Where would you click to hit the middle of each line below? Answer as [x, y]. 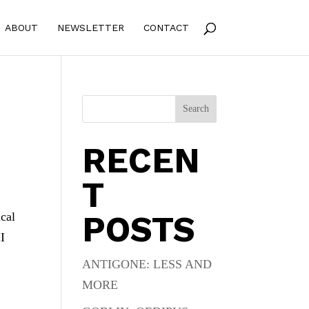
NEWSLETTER [90, 28]
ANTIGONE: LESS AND [147, 264]
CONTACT [166, 28]
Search [196, 109]
